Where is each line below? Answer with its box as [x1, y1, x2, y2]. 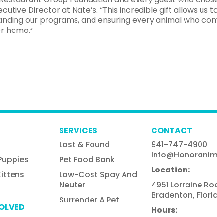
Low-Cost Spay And [59, 169, 138, 181]
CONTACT [151, 125, 193, 137]
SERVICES [59, 125, 98, 137]
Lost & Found [59, 139, 110, 151]
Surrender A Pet [59, 194, 120, 206]
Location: [151, 164, 190, 176]
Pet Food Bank [59, 154, 115, 166]
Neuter [59, 179, 86, 191]
